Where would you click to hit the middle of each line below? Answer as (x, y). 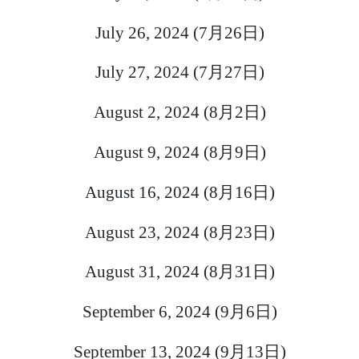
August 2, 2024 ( (151, 112)
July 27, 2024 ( (147, 72)
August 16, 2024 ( (147, 192)
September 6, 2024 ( (151, 312)
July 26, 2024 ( (147, 32)
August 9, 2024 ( (151, 151)
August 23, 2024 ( (147, 232)
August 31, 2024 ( (147, 272)
